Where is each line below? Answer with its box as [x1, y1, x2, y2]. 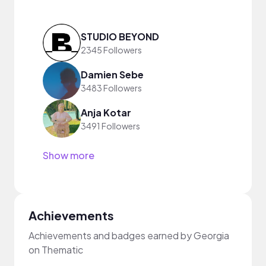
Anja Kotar [81, 106, 131, 119]
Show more [43, 149, 94, 161]
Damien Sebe [81, 68, 144, 81]
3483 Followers [81, 82, 142, 93]
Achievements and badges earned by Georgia [28, 229, 229, 242]
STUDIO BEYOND [81, 30, 159, 43]
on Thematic [28, 243, 83, 256]
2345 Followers [81, 44, 142, 55]
